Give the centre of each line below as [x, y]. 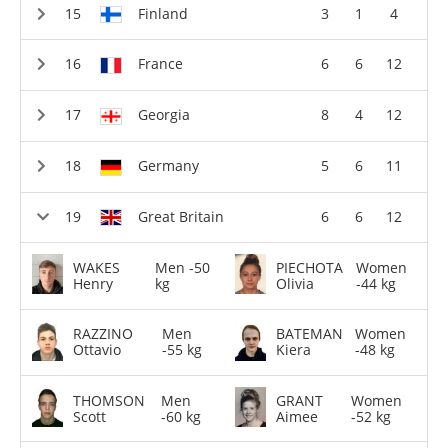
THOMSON [109, 400]
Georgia [164, 114]
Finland [163, 13]
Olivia [295, 283]
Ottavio [97, 350]
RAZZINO [103, 334]
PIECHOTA [310, 267]
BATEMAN [310, 334]
